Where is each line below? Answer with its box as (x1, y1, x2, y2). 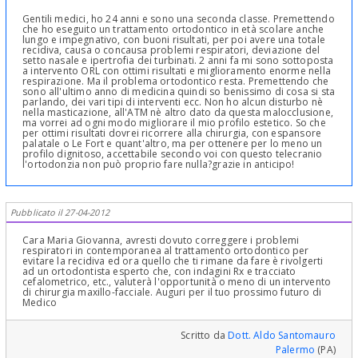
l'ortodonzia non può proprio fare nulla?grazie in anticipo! (22, 157, 295, 172)
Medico (22, 296, 58, 310)
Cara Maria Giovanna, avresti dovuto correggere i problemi (22, 233, 300, 248)
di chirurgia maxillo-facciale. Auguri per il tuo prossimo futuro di (22, 285, 322, 300)
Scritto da (181, 328, 229, 343)
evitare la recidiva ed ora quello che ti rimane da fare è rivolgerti (22, 254, 324, 268)
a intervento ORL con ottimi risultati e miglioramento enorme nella (22, 64, 331, 78)
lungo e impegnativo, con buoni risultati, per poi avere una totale (22, 33, 325, 47)
